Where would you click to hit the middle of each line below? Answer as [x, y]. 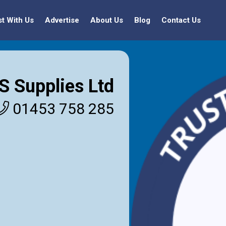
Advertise [62, 20]
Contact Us [181, 20]
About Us [107, 20]
